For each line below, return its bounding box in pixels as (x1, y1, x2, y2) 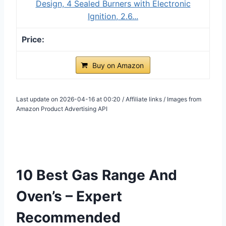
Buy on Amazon (92, 61, 144, 70)
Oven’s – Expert (16, 187, 122, 205)
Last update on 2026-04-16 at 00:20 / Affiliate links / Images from (16, 95, 201, 103)
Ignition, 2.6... (88, 11, 138, 21)
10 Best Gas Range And (16, 166, 177, 184)
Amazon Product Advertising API (16, 104, 107, 112)
